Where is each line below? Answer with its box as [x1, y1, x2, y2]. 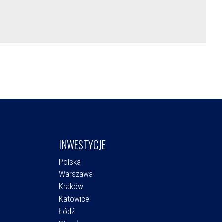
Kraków [58, 181, 83, 192]
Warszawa [58, 169, 93, 179]
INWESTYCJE [58, 136, 106, 152]
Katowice [58, 194, 89, 204]
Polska [58, 157, 81, 167]
